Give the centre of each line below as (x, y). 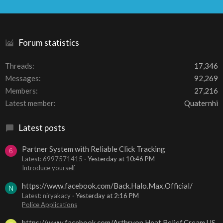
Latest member (29, 103)
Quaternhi (201, 103)
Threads (19, 66)
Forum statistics (49, 43)
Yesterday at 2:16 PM (107, 196)
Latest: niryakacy (46, 196)
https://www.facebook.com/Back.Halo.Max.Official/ (107, 186)
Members (20, 91)
